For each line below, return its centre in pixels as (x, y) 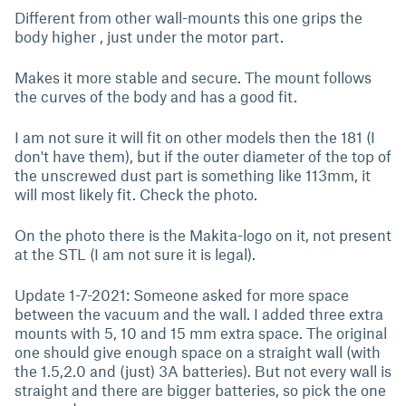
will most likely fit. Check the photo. (136, 194)
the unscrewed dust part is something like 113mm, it (193, 175)
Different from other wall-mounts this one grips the (188, 17)
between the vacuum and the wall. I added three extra (199, 314)
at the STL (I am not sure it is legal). (135, 254)
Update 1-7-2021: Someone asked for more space (182, 295)
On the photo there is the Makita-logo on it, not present (203, 235)
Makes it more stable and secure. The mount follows (193, 77)
